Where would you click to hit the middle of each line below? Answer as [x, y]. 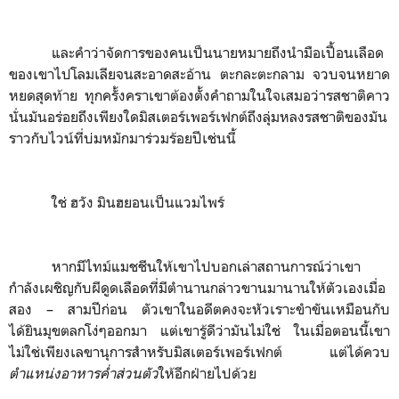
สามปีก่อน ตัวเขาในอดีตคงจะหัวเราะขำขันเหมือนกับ [229, 309]
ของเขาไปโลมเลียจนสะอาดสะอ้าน [114, 74]
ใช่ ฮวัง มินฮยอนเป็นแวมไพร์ [138, 202]
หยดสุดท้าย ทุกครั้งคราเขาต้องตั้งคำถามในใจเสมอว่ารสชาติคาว [199, 95]
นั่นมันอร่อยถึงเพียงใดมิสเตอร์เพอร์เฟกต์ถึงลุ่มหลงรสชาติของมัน [198, 117]
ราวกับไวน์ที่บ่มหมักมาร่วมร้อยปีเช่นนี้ [122, 138]
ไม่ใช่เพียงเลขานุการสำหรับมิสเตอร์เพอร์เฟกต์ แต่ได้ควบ [199, 352]
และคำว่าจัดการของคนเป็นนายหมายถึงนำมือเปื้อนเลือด [218, 53]
